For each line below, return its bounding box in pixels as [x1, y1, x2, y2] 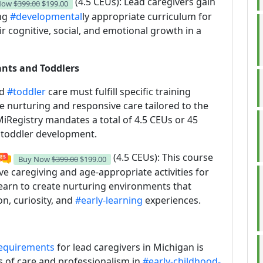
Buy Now [18, 154, 52, 165]
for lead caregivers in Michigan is [55, 241, 204, 254]
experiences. [143, 194, 201, 207]
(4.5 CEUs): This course [111, 151, 214, 164]
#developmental [10, 10, 82, 23]
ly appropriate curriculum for [82, 10, 212, 23]
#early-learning [75, 194, 143, 207]
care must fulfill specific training [46, 85, 191, 99]
